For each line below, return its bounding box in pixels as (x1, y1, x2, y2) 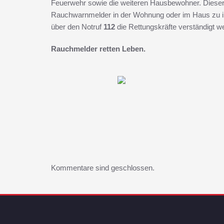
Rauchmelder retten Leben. (51, 44, 145, 53)
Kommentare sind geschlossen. (51, 163, 154, 172)
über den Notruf (51, 22, 103, 31)
